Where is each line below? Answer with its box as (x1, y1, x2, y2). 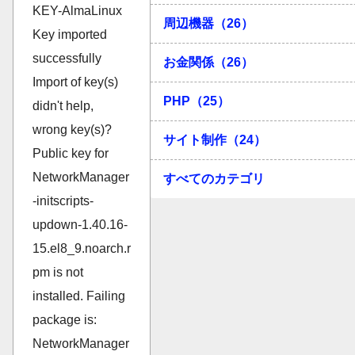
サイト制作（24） (163, 132, 266, 147)
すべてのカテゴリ (163, 171, 265, 185)
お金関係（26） (163, 55, 254, 69)
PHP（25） (163, 94, 230, 108)
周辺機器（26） (163, 16, 254, 30)
